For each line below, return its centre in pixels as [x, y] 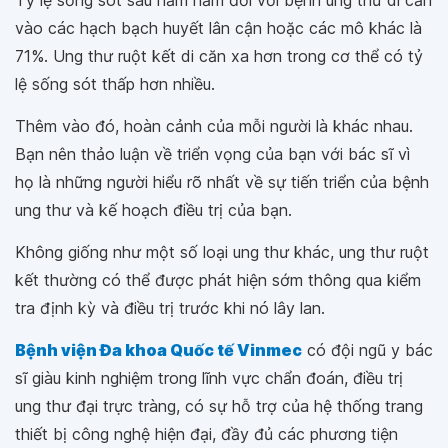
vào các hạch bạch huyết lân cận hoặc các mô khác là [218, 28]
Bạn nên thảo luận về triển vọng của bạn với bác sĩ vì [212, 154]
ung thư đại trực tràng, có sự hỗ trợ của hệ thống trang [219, 406]
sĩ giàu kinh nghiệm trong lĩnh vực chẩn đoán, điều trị [209, 378]
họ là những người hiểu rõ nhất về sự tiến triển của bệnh [222, 182]
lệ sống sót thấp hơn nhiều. [115, 84]
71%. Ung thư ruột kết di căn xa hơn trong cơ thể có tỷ [219, 56]
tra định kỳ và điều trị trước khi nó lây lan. [170, 308]
